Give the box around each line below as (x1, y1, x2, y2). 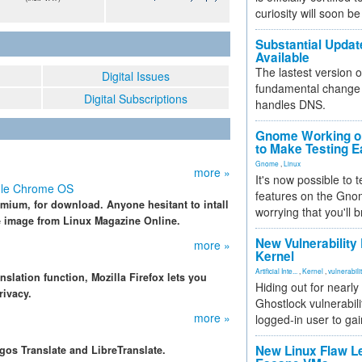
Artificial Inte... (255, 266, 297, 276)
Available (255, 48, 309, 66)
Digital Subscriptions (84, 90, 187, 107)
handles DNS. (255, 96, 326, 112)
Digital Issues (102, 68, 170, 84)
